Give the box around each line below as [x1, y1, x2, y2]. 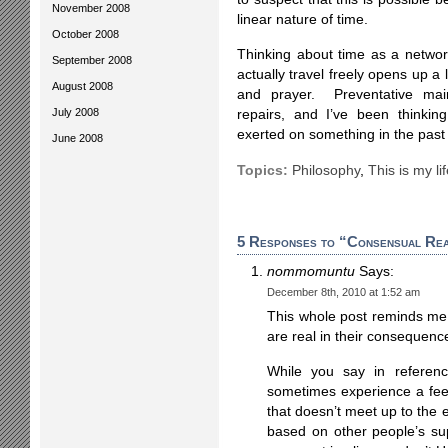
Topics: [237, 163, 288, 178]
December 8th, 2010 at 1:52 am [267, 286, 420, 298]
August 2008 [52, 80, 113, 92]
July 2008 [52, 106, 99, 118]
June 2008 [52, 132, 103, 144]
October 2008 [52, 28, 119, 40]
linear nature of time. [237, 12, 368, 27]
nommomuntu [267, 264, 355, 279]
